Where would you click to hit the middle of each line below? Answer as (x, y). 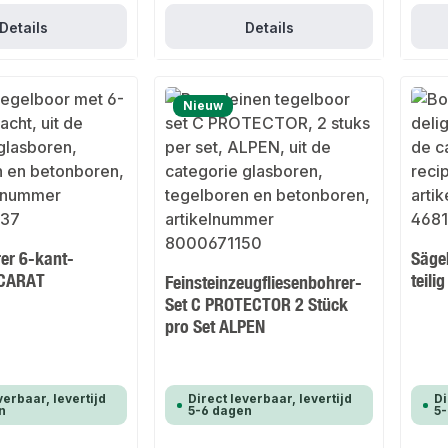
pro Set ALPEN (215, 326)
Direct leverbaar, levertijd (270, 399)
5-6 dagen (220, 411)
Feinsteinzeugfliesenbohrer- (264, 282)
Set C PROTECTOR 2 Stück (257, 304)
